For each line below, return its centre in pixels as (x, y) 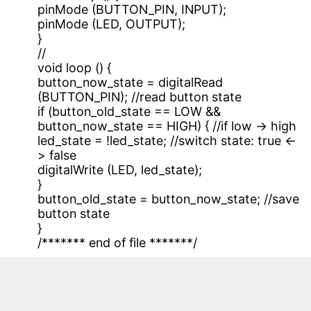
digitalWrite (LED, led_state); (120, 169)
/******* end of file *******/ (118, 242)
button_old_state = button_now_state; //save (169, 199)
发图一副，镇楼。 (60, 294)
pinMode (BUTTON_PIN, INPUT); (132, 9)
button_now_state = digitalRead (131, 82)
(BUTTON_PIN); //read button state (140, 96)
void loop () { (75, 67)
